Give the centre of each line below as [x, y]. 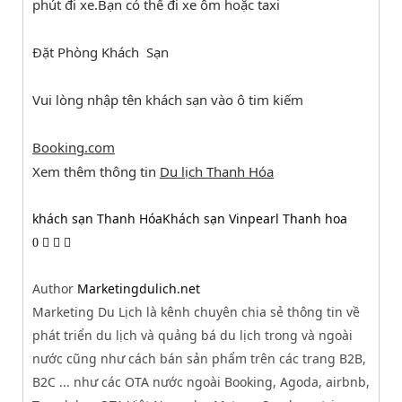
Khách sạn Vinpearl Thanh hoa [255, 218]
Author [53, 288]
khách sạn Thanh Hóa [97, 218]
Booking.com [74, 147]
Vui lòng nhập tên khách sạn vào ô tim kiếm [168, 99]
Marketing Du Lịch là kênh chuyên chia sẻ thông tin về [196, 311]
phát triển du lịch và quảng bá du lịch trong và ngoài [192, 335]
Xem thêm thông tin [96, 171]
